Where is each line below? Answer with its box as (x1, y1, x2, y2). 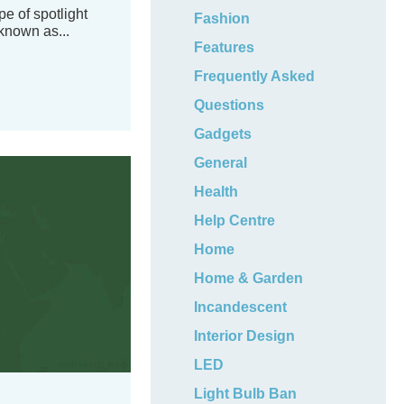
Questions (194, 97, 265, 113)
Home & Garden (194, 271, 304, 286)
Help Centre (194, 213, 276, 228)
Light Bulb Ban (194, 386, 298, 401)
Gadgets (194, 126, 252, 142)
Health (194, 184, 239, 199)
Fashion (194, 11, 251, 26)
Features (194, 40, 255, 55)
